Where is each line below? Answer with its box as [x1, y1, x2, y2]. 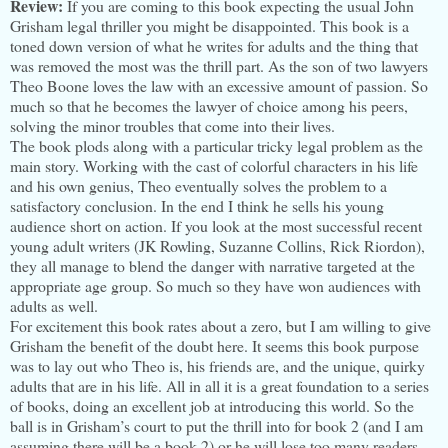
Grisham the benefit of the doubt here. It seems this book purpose [10, 335, 419, 357]
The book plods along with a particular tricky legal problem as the [10, 135, 423, 157]
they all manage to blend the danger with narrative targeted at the [10, 255, 415, 277]
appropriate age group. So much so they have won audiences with [10, 275, 421, 297]
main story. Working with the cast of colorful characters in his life [10, 155, 418, 177]
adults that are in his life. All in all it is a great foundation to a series [10, 375, 429, 397]
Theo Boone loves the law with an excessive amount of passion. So [10, 75, 428, 97]
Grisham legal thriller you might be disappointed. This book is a [10, 15, 409, 37]
